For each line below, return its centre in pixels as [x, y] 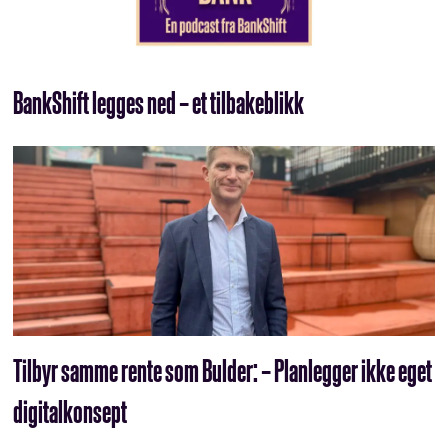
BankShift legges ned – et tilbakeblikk [159, 102]
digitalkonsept [70, 411]
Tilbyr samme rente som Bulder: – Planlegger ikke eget [223, 370]
